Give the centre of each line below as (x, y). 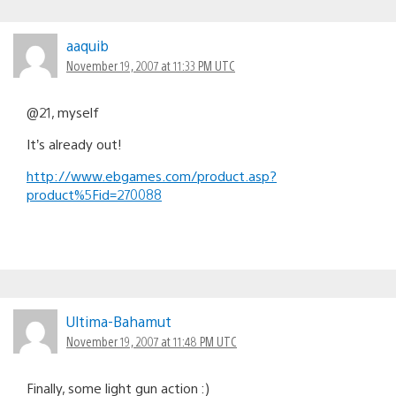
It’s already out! (74, 143)
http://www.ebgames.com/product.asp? (152, 175)
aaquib (88, 45)
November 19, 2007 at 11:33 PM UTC (151, 65)
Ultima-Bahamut (119, 321)
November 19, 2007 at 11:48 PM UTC (152, 341)
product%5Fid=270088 (94, 194)
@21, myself (63, 111)
